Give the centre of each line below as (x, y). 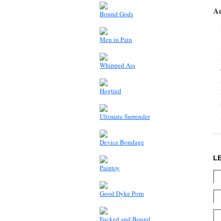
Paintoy (110, 167)
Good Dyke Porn (122, 193)
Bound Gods (116, 14)
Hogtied (110, 91)
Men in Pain (116, 39)
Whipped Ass (117, 65)
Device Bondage (122, 142)
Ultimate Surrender (125, 116)
